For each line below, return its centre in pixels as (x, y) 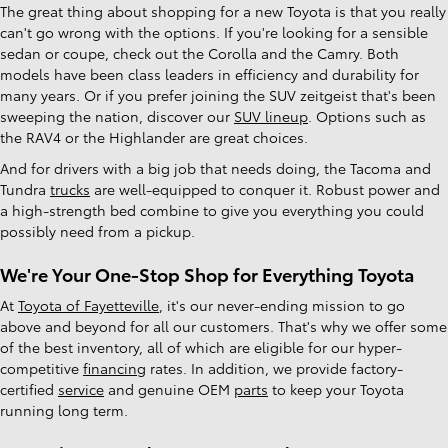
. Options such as (367, 116)
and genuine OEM (169, 388)
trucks (70, 189)
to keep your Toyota (336, 388)
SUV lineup (271, 116)
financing (114, 367)
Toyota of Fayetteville (88, 304)
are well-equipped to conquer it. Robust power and (265, 189)
